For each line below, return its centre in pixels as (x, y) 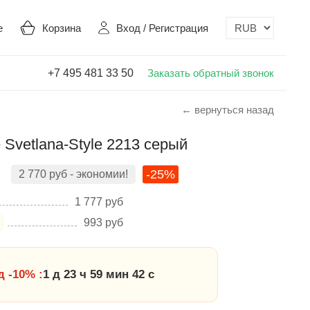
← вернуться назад (228, 110)
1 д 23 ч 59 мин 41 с (99, 274)
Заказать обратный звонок (211, 73)
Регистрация (179, 28)
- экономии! (98, 174)
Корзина (62, 28)
